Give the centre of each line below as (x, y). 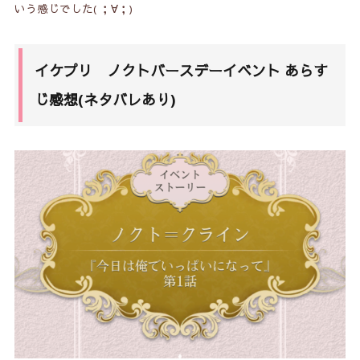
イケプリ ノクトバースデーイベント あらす (181, 71)
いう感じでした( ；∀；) (73, 9)
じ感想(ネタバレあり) (104, 100)
